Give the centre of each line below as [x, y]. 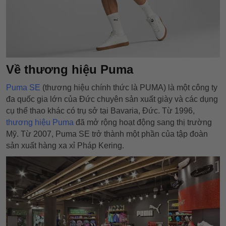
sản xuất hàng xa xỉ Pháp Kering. [65, 146]
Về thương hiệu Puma [70, 69]
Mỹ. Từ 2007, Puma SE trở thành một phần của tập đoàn [107, 134]
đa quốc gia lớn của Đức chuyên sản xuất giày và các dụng [112, 99]
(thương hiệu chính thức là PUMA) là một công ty [129, 88]
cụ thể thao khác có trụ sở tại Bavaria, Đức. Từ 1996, [100, 111]
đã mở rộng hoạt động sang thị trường [143, 122]
